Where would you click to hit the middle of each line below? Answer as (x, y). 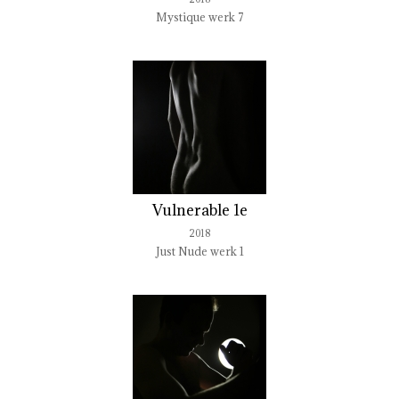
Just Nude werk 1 (199, 251)
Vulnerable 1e (199, 210)
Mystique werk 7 (199, 17)
